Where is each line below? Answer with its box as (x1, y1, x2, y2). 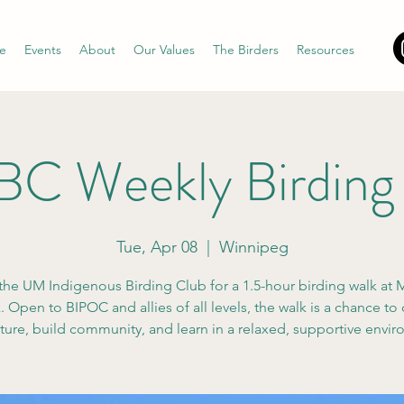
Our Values (133, 41, 195, 58)
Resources (297, 41, 354, 58)
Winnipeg (218, 237, 289, 257)
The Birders (213, 41, 279, 58)
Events (24, 41, 61, 58)
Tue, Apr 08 (115, 237, 197, 257)
